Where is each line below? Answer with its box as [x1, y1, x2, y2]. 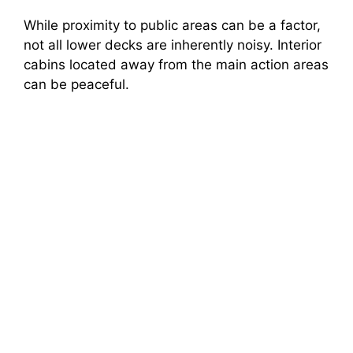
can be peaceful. [24, 76, 129, 92]
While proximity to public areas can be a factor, [24, 17, 321, 33]
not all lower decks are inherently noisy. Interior [24, 36, 321, 53]
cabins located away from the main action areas [24, 56, 329, 72]
